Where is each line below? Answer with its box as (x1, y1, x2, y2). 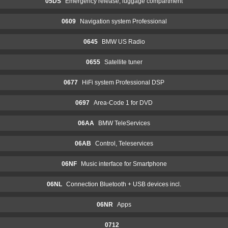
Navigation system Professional (79, 17, 167, 25)
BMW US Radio (101, 38, 145, 45)
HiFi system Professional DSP (82, 78, 164, 86)
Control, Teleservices (95, 139, 153, 147)
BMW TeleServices (98, 119, 150, 127)
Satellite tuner (104, 58, 142, 66)
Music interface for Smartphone (80, 160, 167, 167)
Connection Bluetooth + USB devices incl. (66, 180, 181, 188)
